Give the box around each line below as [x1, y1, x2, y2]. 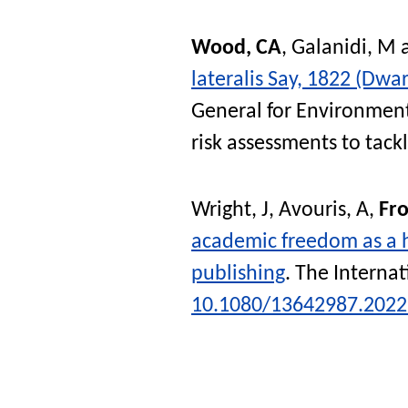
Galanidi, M [291, 36, 396, 59]
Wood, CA [191, 36, 281, 59]
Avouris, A [279, 199, 369, 222]
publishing [191, 263, 285, 286]
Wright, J [191, 199, 269, 222]
